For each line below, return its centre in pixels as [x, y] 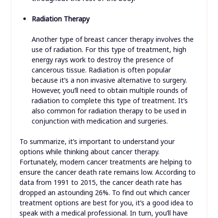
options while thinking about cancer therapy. [89, 152]
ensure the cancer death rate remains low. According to [107, 172]
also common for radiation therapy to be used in [109, 111]
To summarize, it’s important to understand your [97, 142]
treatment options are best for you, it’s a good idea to [106, 203]
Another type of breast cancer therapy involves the [112, 39]
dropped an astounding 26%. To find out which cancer [104, 193]
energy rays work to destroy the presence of [102, 60]
